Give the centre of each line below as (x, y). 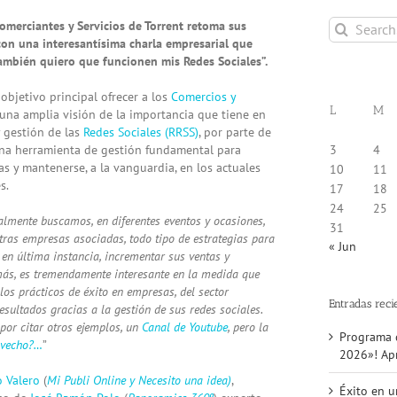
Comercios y (203, 96)
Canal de (163, 327)
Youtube (208, 327)
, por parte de (234, 132)
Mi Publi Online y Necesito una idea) (139, 380)
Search (346, 24)
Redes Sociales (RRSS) (140, 132)
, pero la (248, 327)
